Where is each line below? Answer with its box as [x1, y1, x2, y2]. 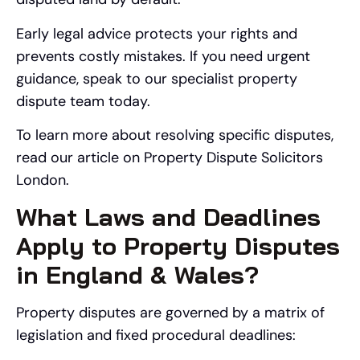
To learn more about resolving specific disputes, [16, 125, 333, 145]
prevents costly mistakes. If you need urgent [16, 46, 310, 66]
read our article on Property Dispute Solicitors [16, 147, 323, 167]
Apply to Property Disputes [16, 231, 340, 262]
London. [16, 170, 69, 190]
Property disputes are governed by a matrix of [16, 303, 325, 323]
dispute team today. [16, 91, 150, 111]
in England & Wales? [16, 260, 259, 291]
